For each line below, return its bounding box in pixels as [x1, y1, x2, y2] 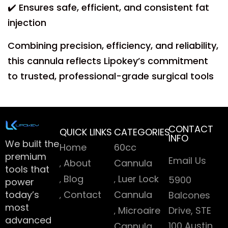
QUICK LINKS [60, 126, 112, 138]
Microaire [118, 204, 160, 217]
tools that [5, 163, 49, 176]
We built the [5, 137, 59, 150]
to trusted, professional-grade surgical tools [8, 70, 214, 82]
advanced [5, 214, 51, 226]
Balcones [168, 189, 210, 202]
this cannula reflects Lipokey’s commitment [8, 54, 208, 67]
